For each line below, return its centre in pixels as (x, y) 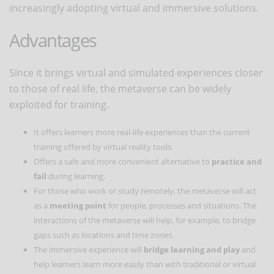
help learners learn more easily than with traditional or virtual (145, 264)
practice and (237, 161)
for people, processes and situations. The (182, 205)
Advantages (53, 40)
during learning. (76, 176)
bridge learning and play (191, 249)
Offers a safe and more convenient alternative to (123, 161)
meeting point (79, 205)
